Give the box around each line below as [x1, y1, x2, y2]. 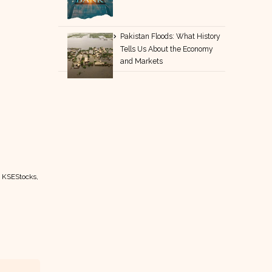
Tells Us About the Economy [120, 44, 214, 53]
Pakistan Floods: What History [120, 32, 221, 41]
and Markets [120, 56, 163, 66]
